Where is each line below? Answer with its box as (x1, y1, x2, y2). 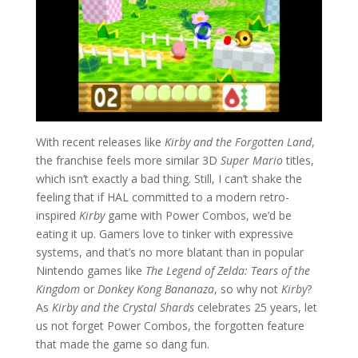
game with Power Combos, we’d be (104, 208, 292, 224)
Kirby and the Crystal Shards (51, 300, 194, 316)
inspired (35, 208, 79, 224)
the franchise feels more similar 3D (35, 153, 221, 169)
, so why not (213, 281, 281, 297)
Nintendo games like (35, 263, 145, 279)
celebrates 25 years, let (193, 300, 317, 316)
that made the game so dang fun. (35, 336, 209, 352)
